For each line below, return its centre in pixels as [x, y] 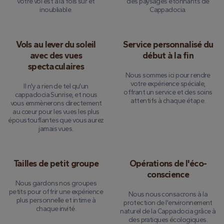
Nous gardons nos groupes [56, 183]
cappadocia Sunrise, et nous [56, 95]
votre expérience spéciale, [168, 84]
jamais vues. [56, 129]
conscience [168, 174]
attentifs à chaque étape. [168, 101]
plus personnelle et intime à [56, 200]
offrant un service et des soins [168, 92]
